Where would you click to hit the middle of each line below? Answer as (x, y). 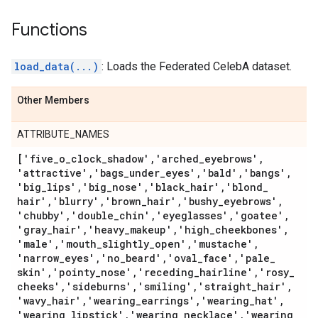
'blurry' (76, 201)
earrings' (168, 301)
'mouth (78, 244)
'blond (244, 187)
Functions (49, 30)
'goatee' (259, 215)
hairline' (226, 272)
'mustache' (223, 244)
